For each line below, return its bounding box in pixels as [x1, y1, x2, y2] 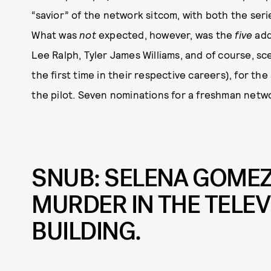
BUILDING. [31, 215, 141, 248]
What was [31, 28, 80, 41]
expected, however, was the [96, 28, 235, 41]
